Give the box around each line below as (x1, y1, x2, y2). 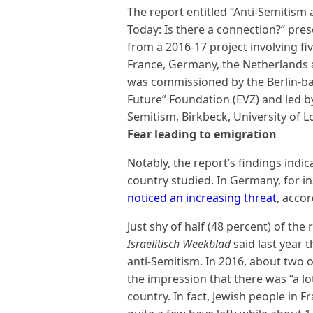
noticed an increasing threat (127, 190, 277, 205)
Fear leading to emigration (127, 126, 277, 142)
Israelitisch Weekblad (127, 236, 231, 252)
